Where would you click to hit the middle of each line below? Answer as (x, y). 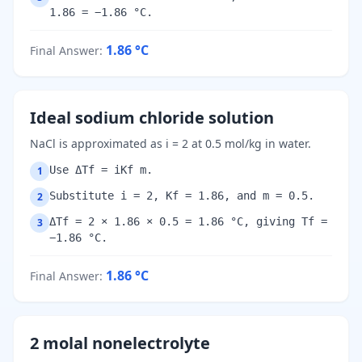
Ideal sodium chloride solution (152, 118)
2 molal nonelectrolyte (120, 343)
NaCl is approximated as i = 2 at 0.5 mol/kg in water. (170, 144)
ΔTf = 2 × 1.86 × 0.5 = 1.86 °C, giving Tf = (188, 222)
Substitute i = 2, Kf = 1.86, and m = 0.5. (182, 196)
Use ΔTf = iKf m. (101, 170)
